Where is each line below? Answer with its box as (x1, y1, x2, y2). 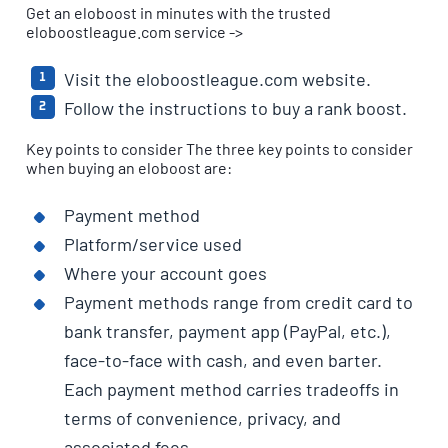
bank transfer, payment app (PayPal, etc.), (63, 319, 391, 342)
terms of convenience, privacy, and (63, 406, 341, 429)
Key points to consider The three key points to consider (26, 138, 414, 158)
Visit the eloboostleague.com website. (63, 67, 371, 90)
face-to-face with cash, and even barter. (63, 348, 382, 371)
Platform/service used (63, 232, 242, 255)
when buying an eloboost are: (26, 157, 233, 177)
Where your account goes (63, 261, 267, 284)
